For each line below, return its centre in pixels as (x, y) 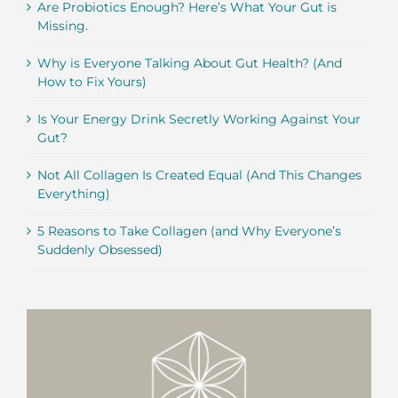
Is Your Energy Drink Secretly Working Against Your (199, 119)
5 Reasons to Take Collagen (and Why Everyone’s (189, 231)
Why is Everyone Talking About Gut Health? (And (190, 63)
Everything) (74, 193)
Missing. (63, 25)
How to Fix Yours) (92, 81)
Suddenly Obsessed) (100, 249)
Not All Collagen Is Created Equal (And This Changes (199, 175)
